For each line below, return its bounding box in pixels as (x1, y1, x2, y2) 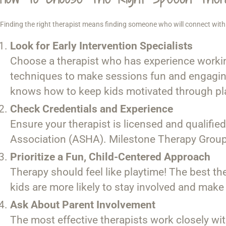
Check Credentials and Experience (10, 102, 173, 115)
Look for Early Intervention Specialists (10, 39, 193, 52)
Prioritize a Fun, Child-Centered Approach (10, 150, 210, 163)
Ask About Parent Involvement (10, 198, 155, 211)
